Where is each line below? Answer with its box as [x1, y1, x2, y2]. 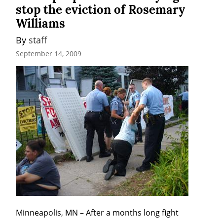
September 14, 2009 [16, 48, 81, 58]
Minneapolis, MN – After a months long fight [16, 207, 179, 218]
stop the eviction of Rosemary [16, 2, 185, 18]
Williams [16, 16, 65, 32]
